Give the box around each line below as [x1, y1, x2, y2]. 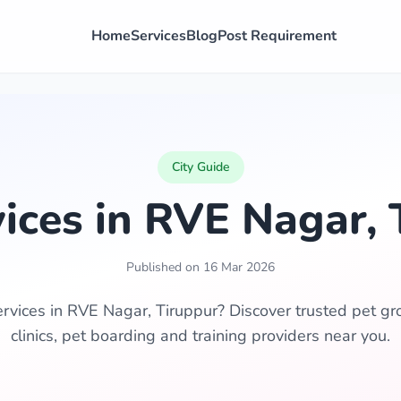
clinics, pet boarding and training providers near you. [11, 325, 390, 346]
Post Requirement [218, 26, 337, 46]
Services [131, 26, 186, 46]
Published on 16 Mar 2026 [126, 259, 275, 276]
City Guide [171, 158, 230, 175]
